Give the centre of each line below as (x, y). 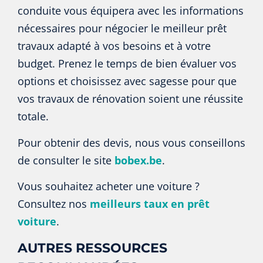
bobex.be (138, 160)
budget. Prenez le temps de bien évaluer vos (127, 64)
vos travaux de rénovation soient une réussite (130, 99)
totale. (33, 117)
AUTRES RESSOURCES (92, 248)
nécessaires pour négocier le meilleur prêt (122, 28)
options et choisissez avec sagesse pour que (127, 81)
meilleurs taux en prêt (150, 203)
